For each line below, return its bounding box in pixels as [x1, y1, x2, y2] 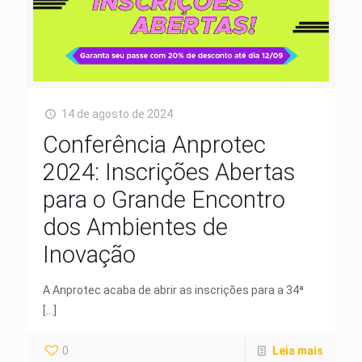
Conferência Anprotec [43, 130, 266, 158]
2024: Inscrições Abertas [43, 158, 295, 186]
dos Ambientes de [43, 213, 228, 241]
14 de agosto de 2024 [61, 107, 173, 120]
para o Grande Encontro [43, 185, 285, 213]
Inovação [43, 240, 136, 268]
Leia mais [272, 343, 323, 357]
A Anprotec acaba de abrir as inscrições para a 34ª [43, 283, 304, 297]
